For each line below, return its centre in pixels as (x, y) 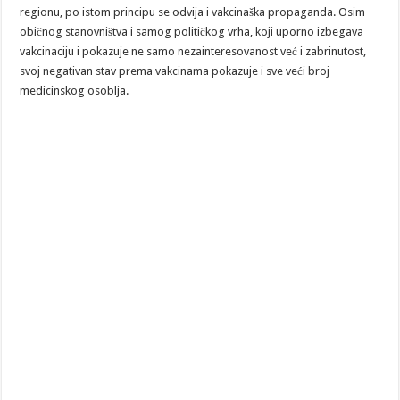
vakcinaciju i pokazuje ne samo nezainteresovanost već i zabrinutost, (193, 51)
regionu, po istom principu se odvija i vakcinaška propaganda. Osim (193, 12)
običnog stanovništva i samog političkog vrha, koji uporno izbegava (192, 31)
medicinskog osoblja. (75, 90)
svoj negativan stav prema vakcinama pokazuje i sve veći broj (175, 71)
